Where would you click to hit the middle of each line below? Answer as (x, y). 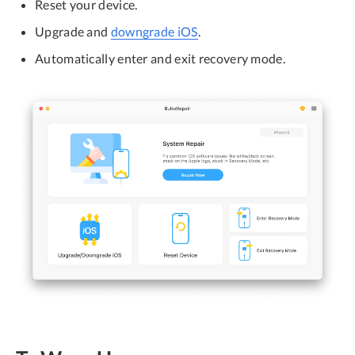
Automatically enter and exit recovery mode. (160, 58)
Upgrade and (73, 31)
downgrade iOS (154, 31)
